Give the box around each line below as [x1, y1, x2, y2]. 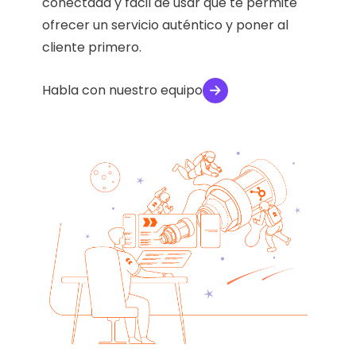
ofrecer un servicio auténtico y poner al [42, 16, 289, 35]
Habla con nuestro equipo [42, 81, 203, 100]
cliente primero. [42, 38, 142, 57]
